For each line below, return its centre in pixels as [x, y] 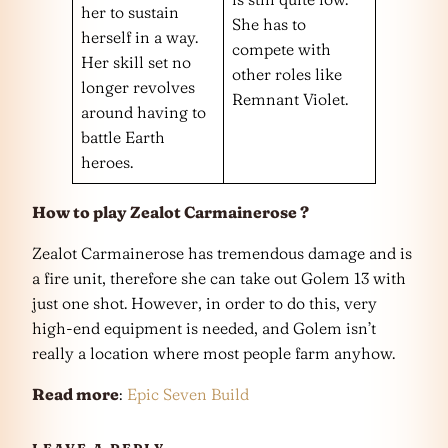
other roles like [287, 73]
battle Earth [123, 136]
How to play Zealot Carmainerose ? [170, 211]
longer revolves [138, 86]
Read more [75, 393]
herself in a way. [139, 36]
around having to [143, 111]
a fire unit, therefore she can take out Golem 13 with [219, 277]
